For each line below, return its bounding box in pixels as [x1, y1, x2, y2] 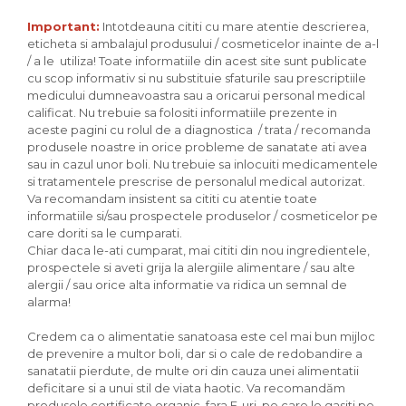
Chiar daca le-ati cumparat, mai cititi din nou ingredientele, [27, 243, 370, 258]
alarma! [27, 295, 71, 310]
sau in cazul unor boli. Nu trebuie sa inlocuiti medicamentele [27, 157, 378, 172]
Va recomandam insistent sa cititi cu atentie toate [27, 191, 317, 207]
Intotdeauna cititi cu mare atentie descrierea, [100, 19, 369, 34]
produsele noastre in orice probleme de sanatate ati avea [27, 140, 367, 155]
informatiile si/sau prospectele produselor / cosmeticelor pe [27, 208, 378, 224]
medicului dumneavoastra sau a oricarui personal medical [27, 88, 365, 103]
